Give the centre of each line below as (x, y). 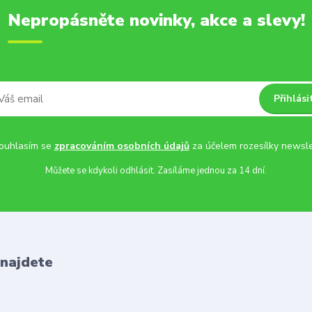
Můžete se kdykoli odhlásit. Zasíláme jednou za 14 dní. (156, 171)
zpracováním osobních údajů (122, 146)
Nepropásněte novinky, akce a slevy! (156, 21)
